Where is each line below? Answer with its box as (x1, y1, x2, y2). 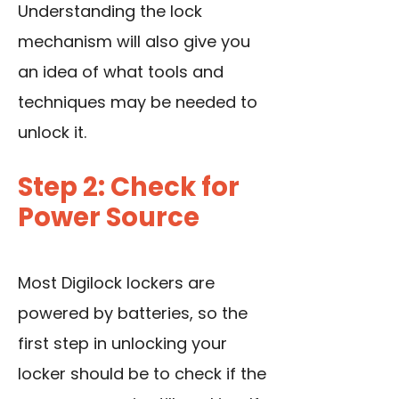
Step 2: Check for (18, 169, 240, 206)
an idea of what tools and (18, 61, 224, 84)
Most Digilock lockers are (18, 272, 215, 295)
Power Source (18, 199, 199, 236)
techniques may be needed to (18, 91, 257, 114)
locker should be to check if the (18, 362, 266, 386)
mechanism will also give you (18, 30, 250, 53)
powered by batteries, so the (18, 302, 248, 325)
